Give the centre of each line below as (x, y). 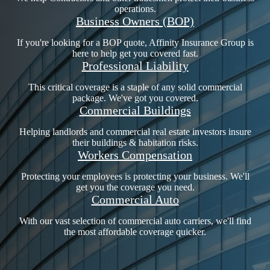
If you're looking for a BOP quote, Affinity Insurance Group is (135, 43)
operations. (135, 9)
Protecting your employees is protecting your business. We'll (135, 177)
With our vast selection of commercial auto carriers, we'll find (135, 221)
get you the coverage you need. (135, 187)
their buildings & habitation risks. (135, 143)
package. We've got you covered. (135, 98)
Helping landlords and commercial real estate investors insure (135, 132)
